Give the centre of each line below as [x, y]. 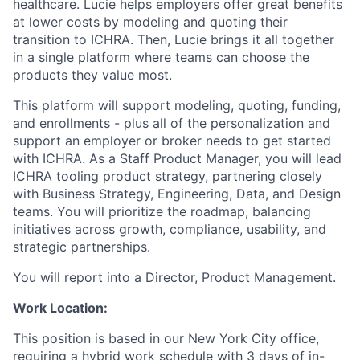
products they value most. [92, 75]
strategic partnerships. [82, 247]
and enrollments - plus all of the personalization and [172, 123]
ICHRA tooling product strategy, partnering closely [168, 176]
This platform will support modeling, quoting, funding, [177, 105]
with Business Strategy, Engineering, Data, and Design [177, 194]
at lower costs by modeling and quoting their [150, 22]
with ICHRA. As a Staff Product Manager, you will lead [177, 158]
